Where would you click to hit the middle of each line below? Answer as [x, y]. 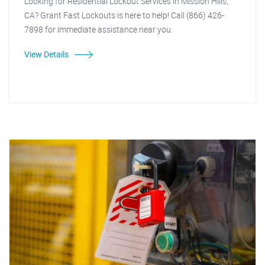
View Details [46, 54]
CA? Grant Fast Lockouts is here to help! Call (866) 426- [124, 15]
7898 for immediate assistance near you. [98, 29]
